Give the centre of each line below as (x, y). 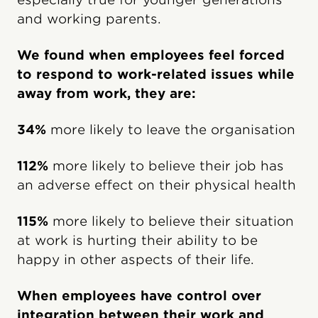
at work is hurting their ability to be (137, 240)
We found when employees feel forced (151, 55)
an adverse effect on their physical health (157, 185)
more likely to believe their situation (171, 221)
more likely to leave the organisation (171, 129)
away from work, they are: (106, 93)
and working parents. (89, 18)
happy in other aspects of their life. (136, 259)
